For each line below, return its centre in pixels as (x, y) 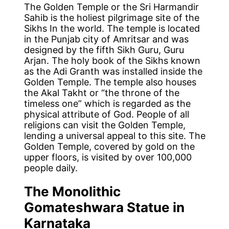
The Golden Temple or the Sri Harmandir (112, 7)
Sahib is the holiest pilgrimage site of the (112, 17)
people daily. (51, 168)
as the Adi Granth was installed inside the (113, 71)
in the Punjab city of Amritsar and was (107, 39)
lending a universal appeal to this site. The (115, 135)
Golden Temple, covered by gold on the (110, 146)
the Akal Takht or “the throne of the (102, 93)
